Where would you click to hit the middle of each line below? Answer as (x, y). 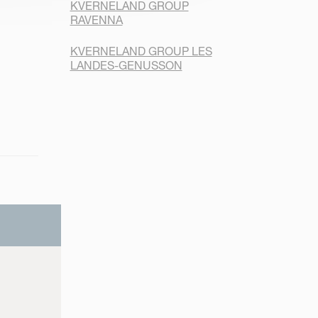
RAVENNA (96, 20)
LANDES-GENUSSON (126, 66)
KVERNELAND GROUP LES (141, 51)
